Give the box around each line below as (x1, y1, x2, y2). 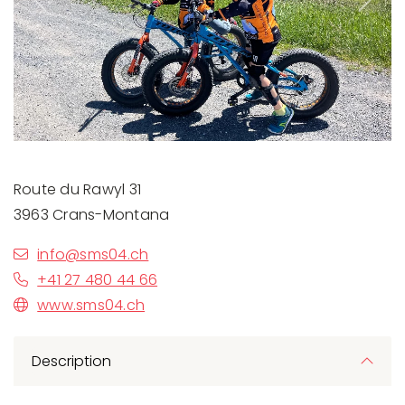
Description (32, 350, 111, 372)
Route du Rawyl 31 (14, 178, 142, 200)
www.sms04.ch (37, 294, 146, 316)
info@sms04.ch (37, 243, 149, 265)
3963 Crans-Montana (14, 203, 170, 225)
